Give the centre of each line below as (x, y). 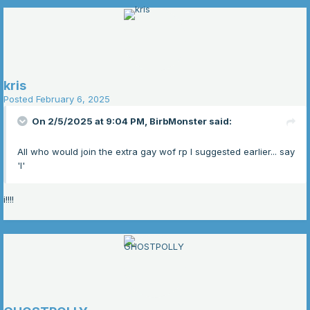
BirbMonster (178, 121)
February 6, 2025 (73, 99)
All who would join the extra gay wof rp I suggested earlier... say (156, 152)
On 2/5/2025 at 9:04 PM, (91, 121)
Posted (20, 99)
